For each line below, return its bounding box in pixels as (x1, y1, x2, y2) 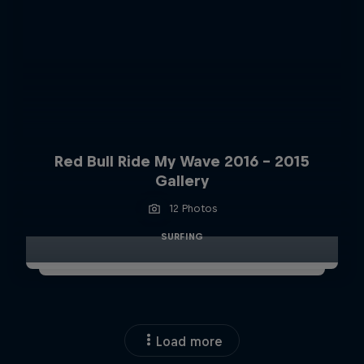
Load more (156, 333, 223, 349)
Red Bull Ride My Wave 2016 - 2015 (54, 152, 310, 170)
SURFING (160, 231, 204, 241)
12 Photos (169, 201, 218, 214)
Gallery (154, 171, 209, 189)
